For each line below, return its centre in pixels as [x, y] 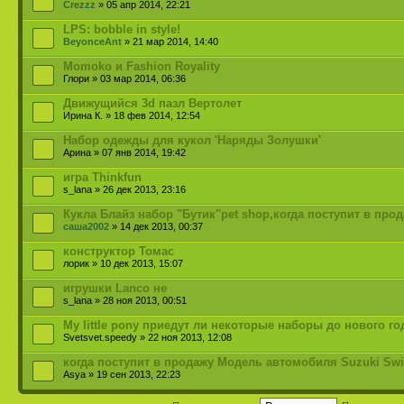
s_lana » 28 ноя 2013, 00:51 [125, 300]
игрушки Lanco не [115, 288]
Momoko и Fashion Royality [142, 66]
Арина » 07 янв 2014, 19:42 [124, 152]
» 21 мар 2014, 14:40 [170, 41]
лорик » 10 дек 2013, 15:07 [123, 263]
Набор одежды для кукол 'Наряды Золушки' [192, 140]
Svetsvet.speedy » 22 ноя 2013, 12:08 [147, 337]
